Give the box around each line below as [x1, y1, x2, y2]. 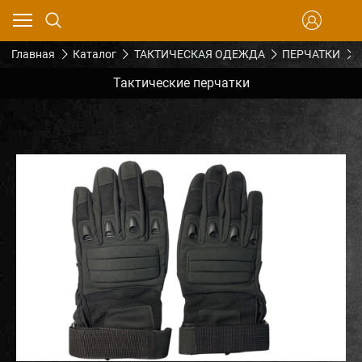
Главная [11, 48, 55, 61]
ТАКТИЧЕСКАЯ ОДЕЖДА [133, 48, 265, 61]
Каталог [72, 48, 116, 61]
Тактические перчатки [112, 74, 250, 90]
